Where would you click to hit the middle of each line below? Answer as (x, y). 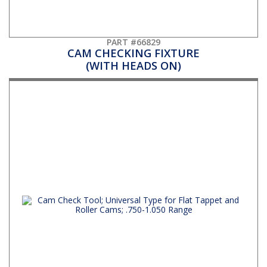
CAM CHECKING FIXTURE (133, 53)
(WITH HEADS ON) (133, 65)
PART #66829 (133, 42)
